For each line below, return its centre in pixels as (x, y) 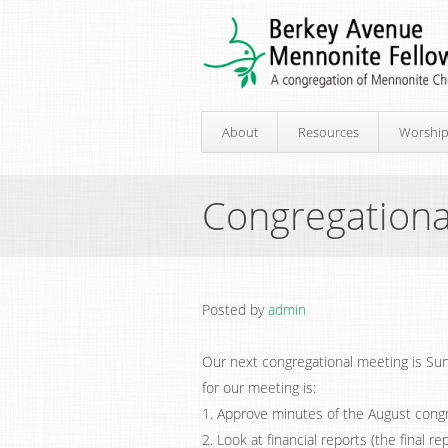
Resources (328, 132)
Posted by (235, 309)
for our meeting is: (259, 387)
